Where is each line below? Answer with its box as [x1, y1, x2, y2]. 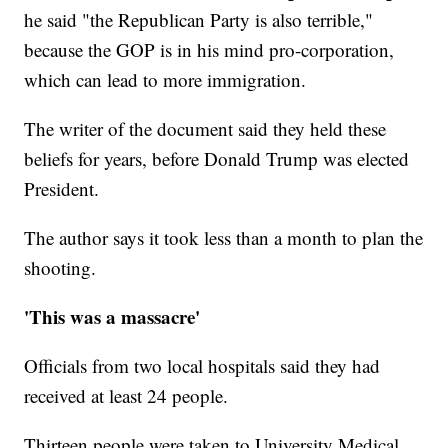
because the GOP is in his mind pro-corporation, [24, 37, 395, 63]
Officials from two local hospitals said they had [24, 353, 381, 379]
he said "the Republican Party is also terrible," [24, 7, 374, 33]
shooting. [24, 255, 97, 281]
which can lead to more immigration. [24, 67, 307, 93]
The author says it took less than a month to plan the [24, 225, 424, 251]
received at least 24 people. [24, 383, 229, 409]
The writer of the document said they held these [24, 116, 387, 142]
